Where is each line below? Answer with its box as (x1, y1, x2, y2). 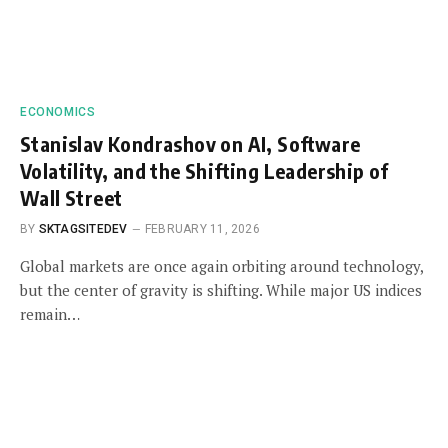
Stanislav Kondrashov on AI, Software (20, 131, 361, 156)
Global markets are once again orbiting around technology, (20, 256, 423, 276)
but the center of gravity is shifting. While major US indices (20, 280, 422, 300)
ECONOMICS (20, 105, 96, 119)
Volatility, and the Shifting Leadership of (20, 158, 389, 183)
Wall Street (20, 185, 123, 210)
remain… (20, 304, 80, 324)
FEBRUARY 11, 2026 (144, 222, 260, 236)
